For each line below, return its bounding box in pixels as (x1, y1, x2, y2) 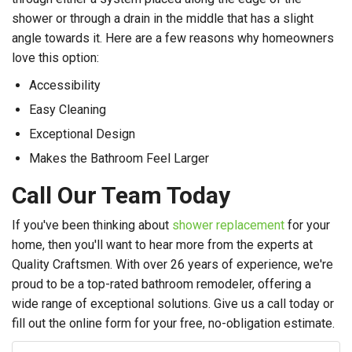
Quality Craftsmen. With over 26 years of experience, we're (12, 257, 333, 273)
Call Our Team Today (12, 181, 230, 210)
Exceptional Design (29, 126, 135, 142)
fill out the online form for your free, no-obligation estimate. (12, 316, 335, 332)
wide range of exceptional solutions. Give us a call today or (12, 296, 334, 312)
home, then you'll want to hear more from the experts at (12, 237, 313, 253)
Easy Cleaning (29, 102, 106, 118)
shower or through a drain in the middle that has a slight (12, 11, 313, 27)
